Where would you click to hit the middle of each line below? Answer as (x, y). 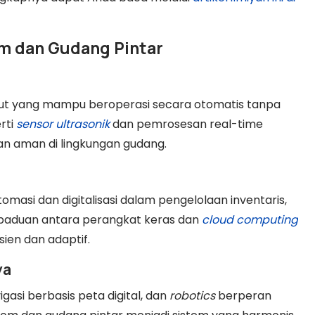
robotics (192, 295)
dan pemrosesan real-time (186, 124)
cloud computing (250, 219)
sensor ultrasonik (63, 124)
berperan (243, 295)
